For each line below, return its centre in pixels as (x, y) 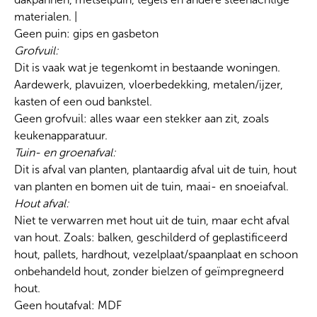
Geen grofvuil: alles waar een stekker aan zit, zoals (142, 119)
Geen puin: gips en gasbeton (86, 34)
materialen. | (46, 17)
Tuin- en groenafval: (65, 153)
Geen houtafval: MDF (68, 306)
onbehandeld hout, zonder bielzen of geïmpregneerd (149, 272)
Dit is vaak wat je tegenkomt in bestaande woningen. (147, 68)
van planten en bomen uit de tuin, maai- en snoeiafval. (153, 187)
